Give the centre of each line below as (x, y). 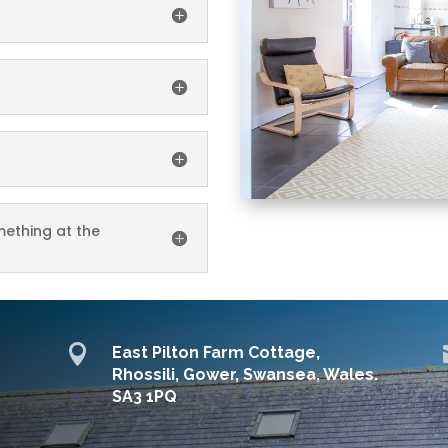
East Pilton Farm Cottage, (215, 352)
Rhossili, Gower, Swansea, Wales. (244, 374)
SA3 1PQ (144, 396)
